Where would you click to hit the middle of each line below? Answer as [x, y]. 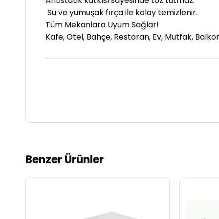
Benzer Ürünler [65, 160]
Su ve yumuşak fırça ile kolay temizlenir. [121, 12]
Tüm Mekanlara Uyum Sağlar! [102, 25]
